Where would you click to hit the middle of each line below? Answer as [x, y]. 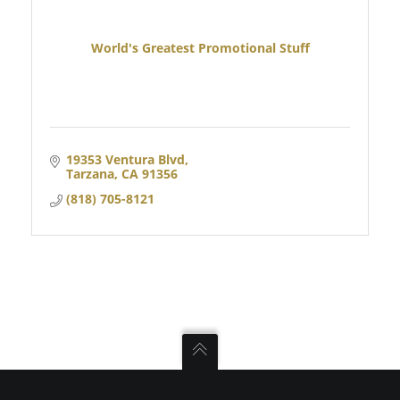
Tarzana [90, 173]
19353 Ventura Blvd [125, 159]
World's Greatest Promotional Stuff [200, 48]
